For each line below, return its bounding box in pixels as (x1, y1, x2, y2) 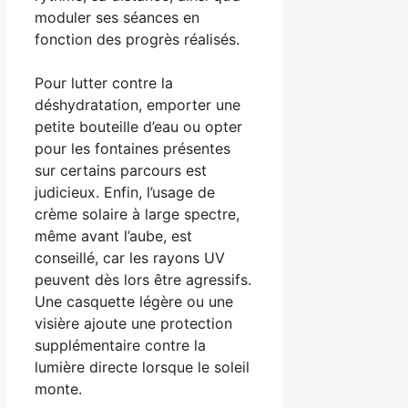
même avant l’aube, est (35, 226, 192, 245)
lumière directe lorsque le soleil (35, 357, 250, 376)
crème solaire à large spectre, (35, 204, 240, 223)
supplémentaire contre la (35, 335, 206, 354)
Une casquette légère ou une (35, 291, 233, 311)
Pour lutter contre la (35, 73, 173, 92)
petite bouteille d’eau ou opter (35, 117, 242, 136)
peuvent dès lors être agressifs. (35, 270, 251, 289)
